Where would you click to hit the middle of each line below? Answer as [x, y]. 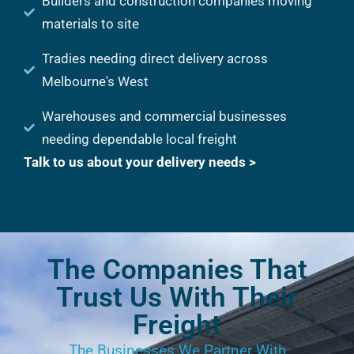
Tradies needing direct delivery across [154, 58]
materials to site [90, 23]
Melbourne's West [95, 81]
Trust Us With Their [177, 297]
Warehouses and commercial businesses [164, 116]
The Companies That [177, 269]
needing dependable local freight [139, 139]
